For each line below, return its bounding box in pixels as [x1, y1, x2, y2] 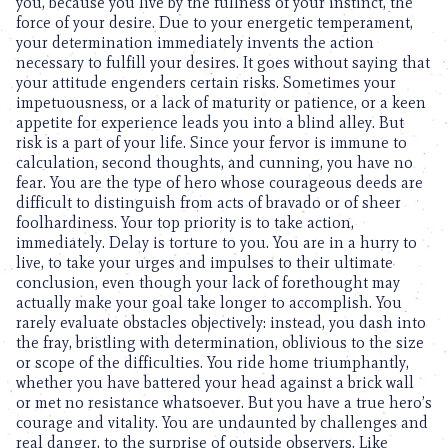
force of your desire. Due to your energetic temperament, [16, 13, 413, 32]
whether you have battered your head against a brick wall [16, 373, 414, 392]
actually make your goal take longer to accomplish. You [16, 293, 402, 312]
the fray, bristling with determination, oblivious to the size [16, 333, 424, 352]
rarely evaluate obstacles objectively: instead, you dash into [16, 313, 426, 332]
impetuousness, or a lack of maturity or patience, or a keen [16, 93, 426, 112]
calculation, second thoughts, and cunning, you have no [16, 153, 413, 172]
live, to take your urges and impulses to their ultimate [16, 253, 393, 272]
